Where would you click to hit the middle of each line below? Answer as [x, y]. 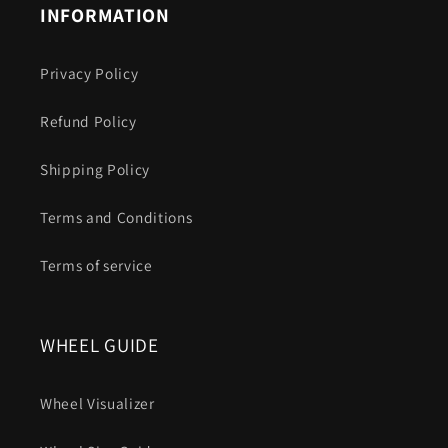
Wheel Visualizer [97, 402]
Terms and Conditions [116, 216]
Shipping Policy [95, 168]
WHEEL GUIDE [99, 344]
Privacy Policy [89, 72]
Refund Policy [88, 120]
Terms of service [96, 264]
